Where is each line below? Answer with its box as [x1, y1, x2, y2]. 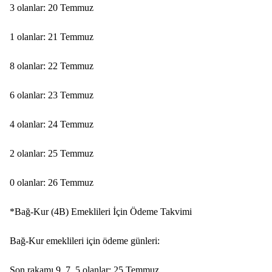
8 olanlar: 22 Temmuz [10, 61, 93, 71]
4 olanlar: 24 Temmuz [10, 119, 93, 129]
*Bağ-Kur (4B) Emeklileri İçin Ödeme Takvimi [10, 206, 192, 217]
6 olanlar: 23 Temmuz [10, 90, 93, 100]
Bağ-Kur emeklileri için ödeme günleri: [10, 236, 160, 246]
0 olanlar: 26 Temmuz [10, 177, 93, 188]
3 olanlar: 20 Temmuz [10, 2, 93, 13]
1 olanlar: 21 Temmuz [10, 32, 93, 42]
